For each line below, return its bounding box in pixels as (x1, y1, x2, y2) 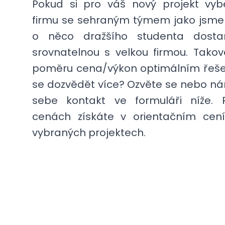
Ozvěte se (127, 77, 177, 91)
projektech (88, 126, 144, 140)
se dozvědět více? (32, 77, 128, 91)
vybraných (32, 126, 88, 140)
